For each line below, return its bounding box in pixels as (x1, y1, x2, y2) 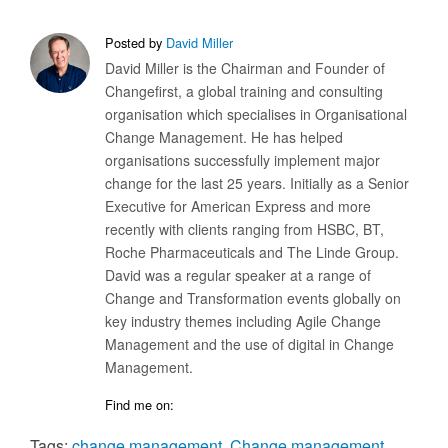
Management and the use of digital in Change (105, 334, 394, 355)
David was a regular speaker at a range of (105, 265, 371, 286)
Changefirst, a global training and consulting (105, 81, 383, 102)
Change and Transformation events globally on (105, 288, 401, 309)
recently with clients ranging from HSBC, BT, (105, 219, 384, 240)
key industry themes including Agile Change (105, 311, 381, 332)
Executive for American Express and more (105, 196, 371, 217)
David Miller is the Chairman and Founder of (105, 58, 385, 79)
